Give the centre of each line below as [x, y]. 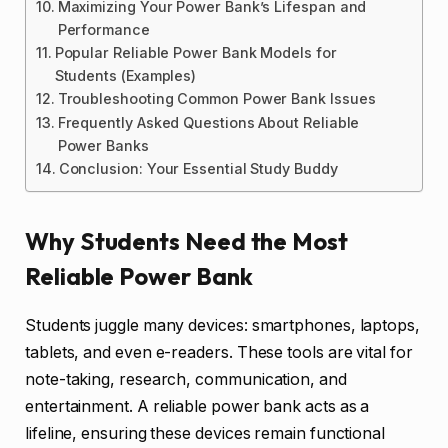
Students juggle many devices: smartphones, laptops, [222, 325]
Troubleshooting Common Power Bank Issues [216, 98]
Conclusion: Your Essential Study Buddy [198, 168]
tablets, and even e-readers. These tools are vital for [219, 352]
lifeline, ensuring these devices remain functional [205, 433]
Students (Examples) [125, 75]
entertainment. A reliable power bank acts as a [197, 406]
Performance [103, 29]
